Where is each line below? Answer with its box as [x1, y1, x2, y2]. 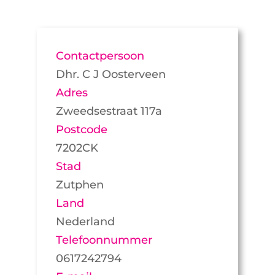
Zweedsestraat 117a [55, 104, 162, 118]
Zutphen [55, 178, 104, 192]
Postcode [55, 123, 107, 137]
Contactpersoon [55, 49, 144, 63]
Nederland [55, 215, 115, 229]
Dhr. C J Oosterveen [55, 68, 166, 82]
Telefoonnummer [55, 233, 152, 247]
